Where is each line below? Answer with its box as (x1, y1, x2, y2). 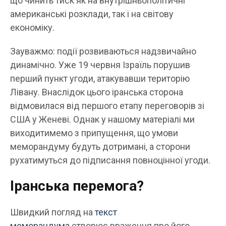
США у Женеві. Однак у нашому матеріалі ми (10, 114, 195, 125)
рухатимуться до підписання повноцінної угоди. (10, 155, 210, 166)
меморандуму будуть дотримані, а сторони (10, 141, 190, 152)
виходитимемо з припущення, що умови (10, 128, 178, 139)
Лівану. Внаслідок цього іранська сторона (10, 87, 183, 98)
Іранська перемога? (10, 178, 144, 195)
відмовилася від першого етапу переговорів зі (10, 100, 204, 111)
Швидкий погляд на (10, 207, 95, 218)
